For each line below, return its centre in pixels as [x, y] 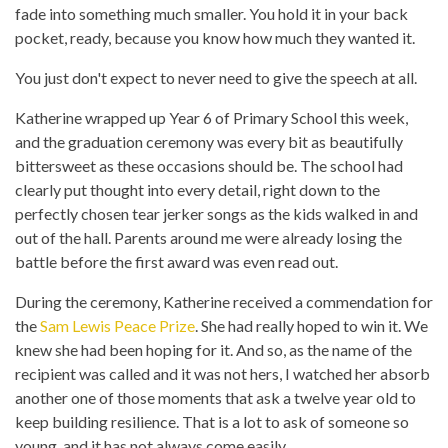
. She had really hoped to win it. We [311, 326]
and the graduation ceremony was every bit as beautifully [209, 142]
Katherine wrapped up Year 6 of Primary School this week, [211, 118]
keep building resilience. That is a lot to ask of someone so [212, 422]
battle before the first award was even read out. [176, 262]
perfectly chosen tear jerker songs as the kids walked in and [216, 214]
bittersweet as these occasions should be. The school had [209, 166]
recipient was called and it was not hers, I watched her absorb [222, 374]
